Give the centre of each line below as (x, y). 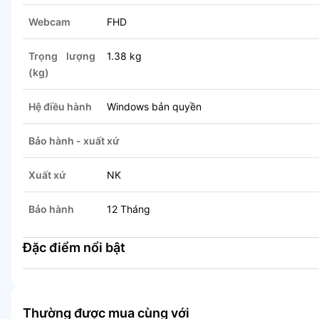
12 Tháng (129, 209)
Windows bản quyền (154, 107)
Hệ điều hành (60, 107)
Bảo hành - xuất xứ (74, 141)
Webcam (49, 22)
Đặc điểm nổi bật (74, 248)
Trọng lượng (62, 56)
